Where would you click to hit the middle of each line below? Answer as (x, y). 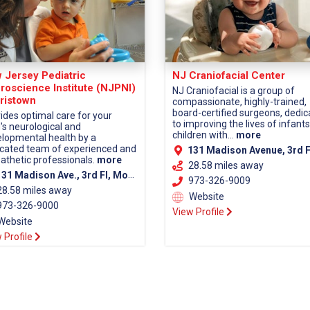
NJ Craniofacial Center (229, 76)
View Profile (199, 211)
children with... (204, 135)
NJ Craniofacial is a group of (234, 91)
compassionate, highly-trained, (239, 102)
